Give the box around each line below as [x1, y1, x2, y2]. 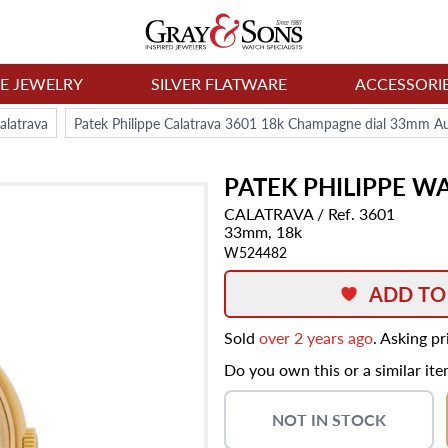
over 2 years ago [259, 326, 373, 349]
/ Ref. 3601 [313, 202, 395, 225]
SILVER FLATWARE [151, 72, 288, 95]
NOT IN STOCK [271, 408, 386, 431]
